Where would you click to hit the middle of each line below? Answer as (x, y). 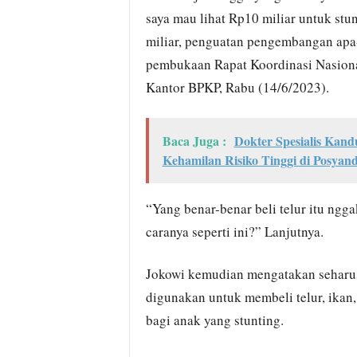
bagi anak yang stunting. (214, 320)
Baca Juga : (194, 141)
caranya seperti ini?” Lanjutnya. (234, 231)
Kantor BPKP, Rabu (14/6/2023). (237, 87)
